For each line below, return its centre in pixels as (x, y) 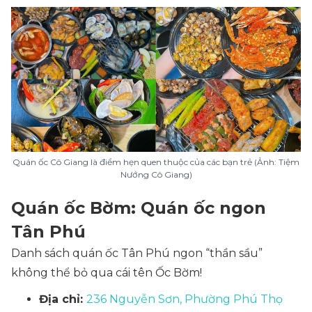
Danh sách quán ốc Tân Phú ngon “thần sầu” (137, 253)
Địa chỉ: (63, 299)
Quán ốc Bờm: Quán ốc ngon (139, 208)
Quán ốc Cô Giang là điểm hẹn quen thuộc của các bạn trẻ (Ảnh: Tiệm (156, 162)
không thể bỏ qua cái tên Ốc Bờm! (107, 273)
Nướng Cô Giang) (156, 174)
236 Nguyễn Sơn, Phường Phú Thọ (185, 299)
